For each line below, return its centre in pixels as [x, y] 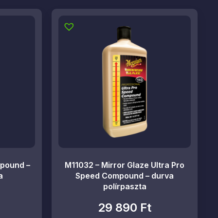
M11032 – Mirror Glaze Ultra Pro [125, 165]
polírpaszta [125, 186]
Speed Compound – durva [125, 175]
